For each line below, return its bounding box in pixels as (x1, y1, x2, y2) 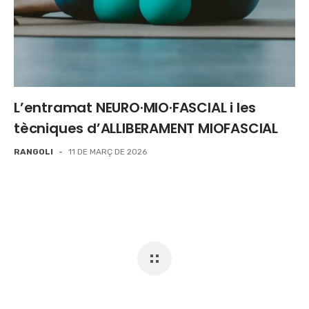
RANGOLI (14, 147, 53, 157)
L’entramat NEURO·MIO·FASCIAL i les (14, 98, 257, 117)
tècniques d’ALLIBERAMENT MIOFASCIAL (14, 119, 278, 138)
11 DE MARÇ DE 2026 (68, 147, 147, 157)
